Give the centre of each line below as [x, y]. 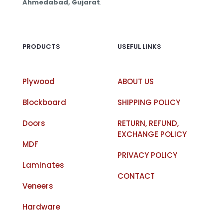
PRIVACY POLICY [147, 155]
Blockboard [44, 102]
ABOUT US [136, 81]
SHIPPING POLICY [149, 102]
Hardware [41, 207]
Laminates [43, 165]
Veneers [38, 186]
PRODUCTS [41, 47]
